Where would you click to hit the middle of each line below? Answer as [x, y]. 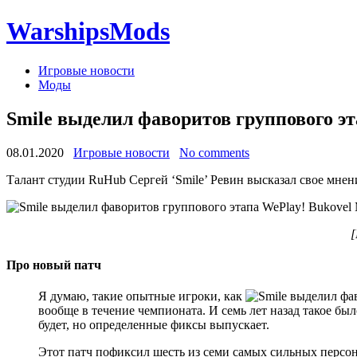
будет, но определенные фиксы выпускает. [154, 325]
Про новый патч [54, 265]
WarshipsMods [88, 31]
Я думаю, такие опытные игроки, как [142, 296]
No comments [214, 152]
